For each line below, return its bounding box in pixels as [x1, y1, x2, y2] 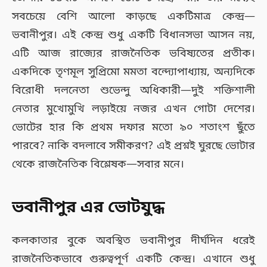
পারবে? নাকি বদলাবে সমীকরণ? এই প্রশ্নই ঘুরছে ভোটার [12, 139, 255, 154]
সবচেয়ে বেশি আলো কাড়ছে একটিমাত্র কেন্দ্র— [12, 10, 255, 24]
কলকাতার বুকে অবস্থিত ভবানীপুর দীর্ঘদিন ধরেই [12, 234, 255, 249]
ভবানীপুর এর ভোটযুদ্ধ [12, 197, 165, 219]
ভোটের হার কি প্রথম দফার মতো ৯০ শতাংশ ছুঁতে [12, 120, 255, 135]
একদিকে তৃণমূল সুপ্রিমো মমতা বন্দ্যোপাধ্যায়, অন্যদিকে [12, 65, 255, 80]
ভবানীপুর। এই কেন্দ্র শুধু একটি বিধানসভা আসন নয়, [12, 28, 255, 43]
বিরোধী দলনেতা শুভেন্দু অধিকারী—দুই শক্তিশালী [12, 83, 255, 98]
